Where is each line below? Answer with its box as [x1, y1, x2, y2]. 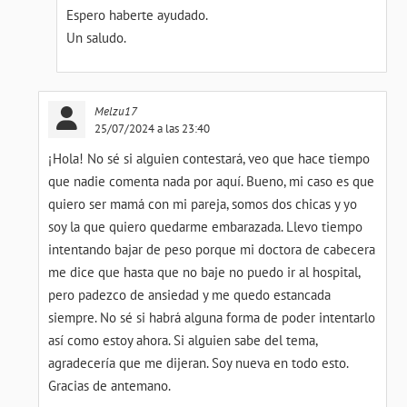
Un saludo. [65, 29, 126, 46]
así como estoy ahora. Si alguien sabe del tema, [48, 332, 318, 349]
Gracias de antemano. [48, 377, 172, 394]
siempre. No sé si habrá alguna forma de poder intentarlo [48, 309, 376, 326]
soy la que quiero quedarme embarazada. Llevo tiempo [48, 218, 363, 235]
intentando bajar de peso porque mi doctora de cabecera [48, 241, 376, 258]
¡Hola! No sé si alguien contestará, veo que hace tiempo [48, 150, 371, 167]
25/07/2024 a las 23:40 [94, 120, 211, 136]
